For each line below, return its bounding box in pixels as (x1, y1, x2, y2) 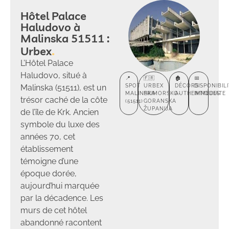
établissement (20, 144, 73, 154)
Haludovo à (20, 19, 80, 34)
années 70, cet (20, 131, 75, 142)
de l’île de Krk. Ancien (20, 107, 99, 117)
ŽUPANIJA (143, 105, 173, 111)
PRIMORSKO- (143, 90, 181, 96)
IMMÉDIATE (194, 90, 226, 96)
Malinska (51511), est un (20, 82, 106, 93)
